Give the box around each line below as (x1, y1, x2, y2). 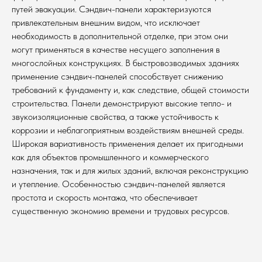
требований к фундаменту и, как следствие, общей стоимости (12, 84, 249, 95)
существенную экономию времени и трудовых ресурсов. (12, 205, 229, 216)
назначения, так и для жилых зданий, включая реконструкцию (12, 164, 249, 176)
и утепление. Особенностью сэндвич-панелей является (12, 178, 225, 189)
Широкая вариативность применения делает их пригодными (12, 137, 243, 149)
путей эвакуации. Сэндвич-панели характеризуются (12, 3, 211, 15)
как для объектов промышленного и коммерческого (12, 151, 209, 163)
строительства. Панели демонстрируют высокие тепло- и (12, 97, 232, 109)
